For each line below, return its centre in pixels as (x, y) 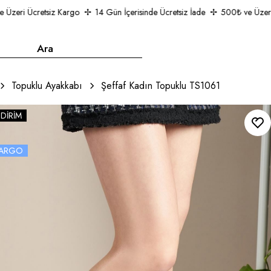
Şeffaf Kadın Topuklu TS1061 (160, 86)
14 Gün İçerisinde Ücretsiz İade (138, 12)
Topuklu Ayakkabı (47, 86)
